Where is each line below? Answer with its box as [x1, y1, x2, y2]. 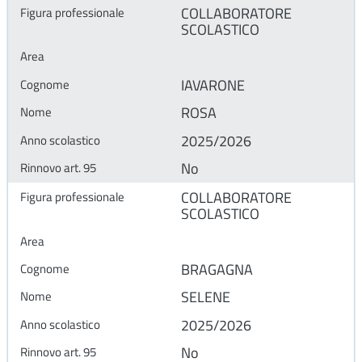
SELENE [181, 286, 230, 309]
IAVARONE [181, 74, 245, 96]
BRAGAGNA [181, 259, 253, 281]
